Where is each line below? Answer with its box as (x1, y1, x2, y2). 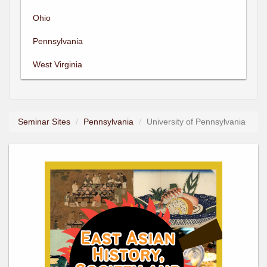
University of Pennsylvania (147, 116, 246, 126)
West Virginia (33, 59, 82, 69)
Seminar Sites (18, 116, 70, 126)
